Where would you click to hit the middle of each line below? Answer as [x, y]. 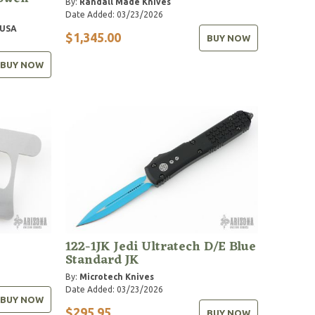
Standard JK [103, 260]
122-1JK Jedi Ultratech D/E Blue [161, 246]
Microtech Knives [117, 276]
